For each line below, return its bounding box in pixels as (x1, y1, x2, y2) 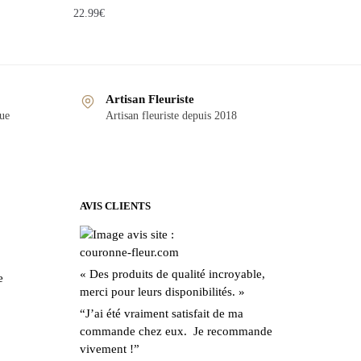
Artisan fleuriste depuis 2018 (105, 109, 237, 122)
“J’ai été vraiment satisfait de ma (79, 306, 243, 320)
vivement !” (79, 342, 139, 355)
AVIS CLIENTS (79, 199, 151, 212)
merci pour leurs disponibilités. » (79, 284, 245, 298)
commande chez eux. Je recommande (79, 324, 272, 338)
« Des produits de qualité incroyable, (79, 267, 265, 280)
